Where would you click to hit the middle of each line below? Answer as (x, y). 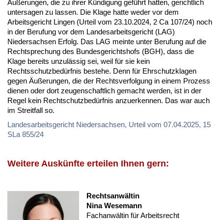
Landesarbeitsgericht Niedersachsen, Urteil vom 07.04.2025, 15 (109, 124)
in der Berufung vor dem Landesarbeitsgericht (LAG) (91, 31)
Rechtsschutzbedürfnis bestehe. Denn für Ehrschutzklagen (102, 71)
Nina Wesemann (114, 205)
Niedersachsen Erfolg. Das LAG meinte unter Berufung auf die (107, 41)
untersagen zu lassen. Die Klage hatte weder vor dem (93, 12)
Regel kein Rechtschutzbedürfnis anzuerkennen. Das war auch (109, 100)
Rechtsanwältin (113, 195)
